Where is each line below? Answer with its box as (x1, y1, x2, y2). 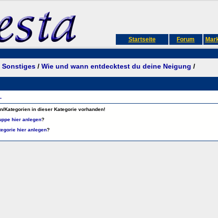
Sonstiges (1, 62, 36, 70)
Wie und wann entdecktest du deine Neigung (41, 62, 191, 70)
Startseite (128, 36, 156, 43)
